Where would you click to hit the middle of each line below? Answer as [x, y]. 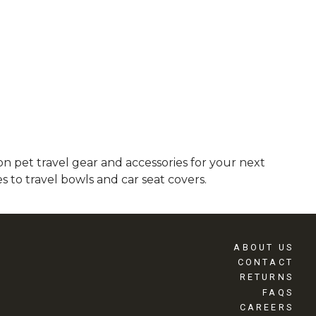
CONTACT [265, 262]
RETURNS [266, 277]
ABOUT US [263, 247]
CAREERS [266, 308]
